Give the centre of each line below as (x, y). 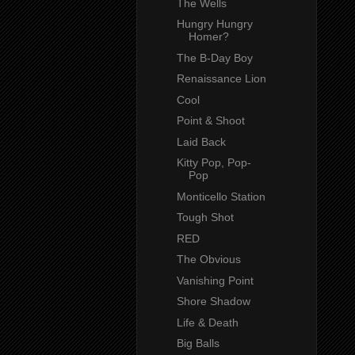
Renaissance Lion (221, 79)
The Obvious (208, 260)
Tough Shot (205, 218)
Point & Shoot (210, 121)
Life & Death (207, 322)
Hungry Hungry (214, 24)
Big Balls (198, 344)
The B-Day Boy (214, 57)
